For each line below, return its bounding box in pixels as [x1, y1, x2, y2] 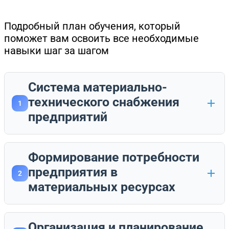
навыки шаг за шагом [4, 44, 109, 57]
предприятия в [28, 164, 118, 179]
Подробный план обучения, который [4, 19, 180, 32]
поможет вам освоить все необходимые [4, 32, 199, 44]
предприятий [28, 109, 107, 124]
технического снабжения [28, 94, 179, 109]
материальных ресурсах [28, 179, 175, 194]
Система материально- [28, 79, 167, 95]
